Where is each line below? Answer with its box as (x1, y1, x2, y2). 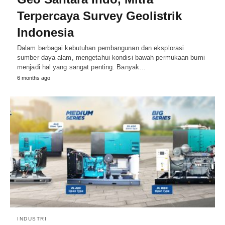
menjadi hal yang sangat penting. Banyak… (17, 63, 146, 71)
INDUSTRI (17, 216, 47, 222)
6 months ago (17, 74, 50, 81)
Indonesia (17, 25, 74, 39)
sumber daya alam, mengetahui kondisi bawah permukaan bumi (17, 53, 205, 61)
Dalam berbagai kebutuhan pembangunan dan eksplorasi (17, 44, 184, 52)
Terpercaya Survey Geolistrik (17, 9, 182, 23)
